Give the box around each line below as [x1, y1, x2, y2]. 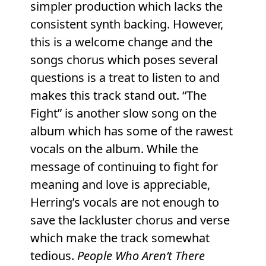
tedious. [30, 248, 77, 264]
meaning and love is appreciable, [30, 176, 210, 193]
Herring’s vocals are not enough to [30, 194, 219, 211]
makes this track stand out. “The [30, 87, 207, 104]
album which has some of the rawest [30, 123, 233, 140]
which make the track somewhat [30, 230, 210, 246]
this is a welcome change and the [30, 34, 213, 50]
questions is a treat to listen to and [30, 69, 220, 86]
